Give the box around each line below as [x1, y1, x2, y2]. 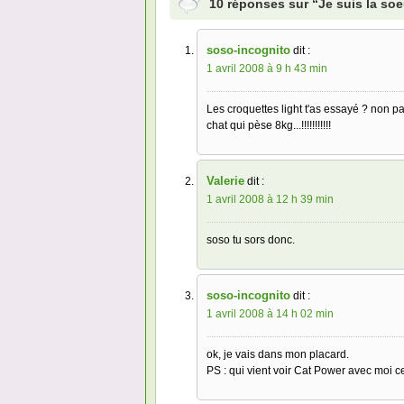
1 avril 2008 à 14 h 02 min [207, 308, 334, 321]
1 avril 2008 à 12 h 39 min [207, 193, 334, 207]
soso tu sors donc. [207, 234, 295, 247]
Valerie [207, 174, 244, 188]
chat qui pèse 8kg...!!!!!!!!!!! [207, 119, 331, 133]
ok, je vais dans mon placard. [207, 348, 349, 362]
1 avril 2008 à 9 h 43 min [207, 62, 327, 76]
